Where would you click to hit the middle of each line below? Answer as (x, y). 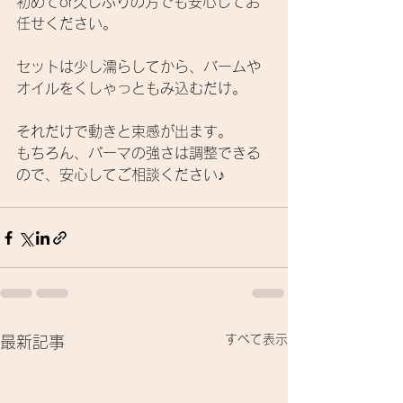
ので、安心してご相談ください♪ (121, 175)
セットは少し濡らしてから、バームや (139, 67)
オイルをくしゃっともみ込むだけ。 (131, 89)
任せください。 (67, 24)
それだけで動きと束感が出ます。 (124, 132)
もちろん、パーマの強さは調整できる (139, 153)
